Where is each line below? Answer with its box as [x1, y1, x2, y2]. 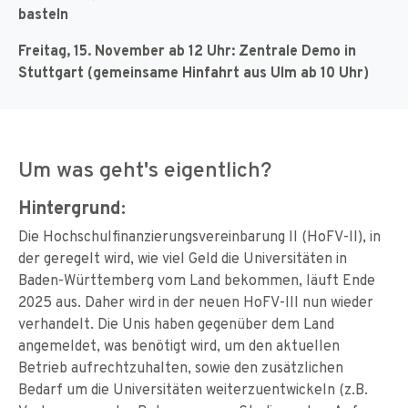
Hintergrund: [18, 195, 126, 219]
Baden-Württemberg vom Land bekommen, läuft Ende [18, 270, 375, 290]
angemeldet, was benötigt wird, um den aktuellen [18, 335, 340, 355]
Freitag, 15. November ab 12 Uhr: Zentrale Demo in [18, 40, 356, 60]
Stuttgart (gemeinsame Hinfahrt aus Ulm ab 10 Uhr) [18, 62, 369, 82]
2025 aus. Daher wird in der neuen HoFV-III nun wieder [18, 291, 373, 311]
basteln [18, 4, 68, 24]
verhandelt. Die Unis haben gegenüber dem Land [18, 313, 334, 333]
